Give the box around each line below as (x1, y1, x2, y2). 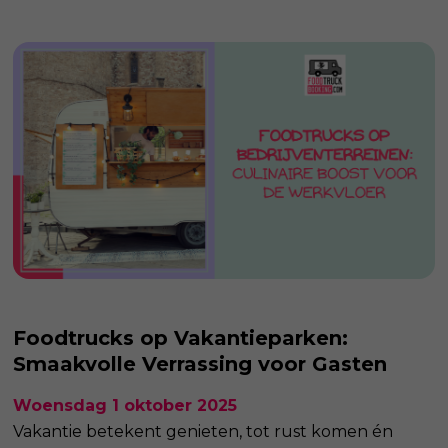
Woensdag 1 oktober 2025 (13, 395, 238, 415)
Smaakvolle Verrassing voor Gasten (13, 351, 388, 376)
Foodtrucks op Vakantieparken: (13, 325, 349, 350)
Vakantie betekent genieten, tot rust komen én (13, 421, 394, 441)
